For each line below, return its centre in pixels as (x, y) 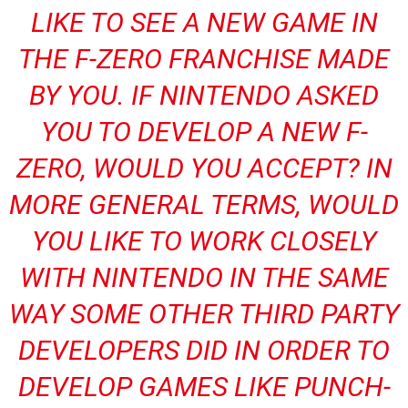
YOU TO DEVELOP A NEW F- (204, 132)
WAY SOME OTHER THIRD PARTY (204, 314)
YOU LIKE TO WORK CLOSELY (204, 241)
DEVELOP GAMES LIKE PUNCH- (204, 387)
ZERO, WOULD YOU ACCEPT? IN (204, 168)
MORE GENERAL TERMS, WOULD (204, 204)
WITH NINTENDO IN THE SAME (204, 277)
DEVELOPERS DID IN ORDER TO (204, 350)
